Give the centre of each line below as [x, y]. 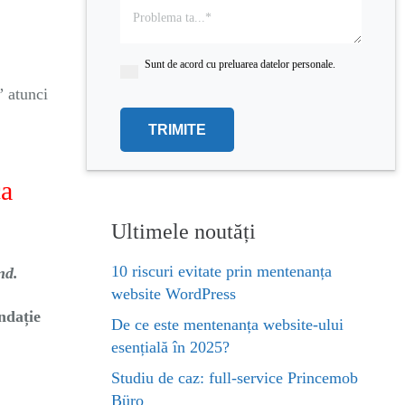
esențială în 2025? [170, 348]
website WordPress [174, 294]
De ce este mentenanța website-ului [227, 325]
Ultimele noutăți [184, 232]
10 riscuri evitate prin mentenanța [221, 272]
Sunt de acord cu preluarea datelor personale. [240, 65]
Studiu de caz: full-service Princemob [235, 378]
